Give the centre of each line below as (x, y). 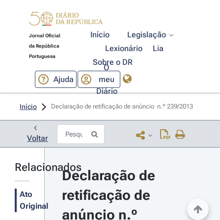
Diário (107, 91)
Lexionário (124, 48)
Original (34, 206)
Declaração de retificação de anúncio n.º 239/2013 (123, 106)
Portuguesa (42, 56)
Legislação (147, 35)
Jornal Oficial (44, 36)
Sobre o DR (112, 62)
